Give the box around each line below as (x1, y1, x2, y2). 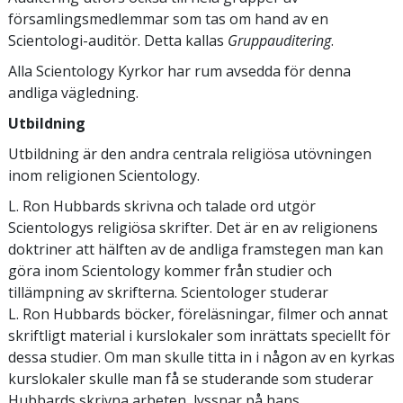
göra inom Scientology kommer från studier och (8, 260, 332, 281)
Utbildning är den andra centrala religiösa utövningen (8, 143, 372, 164)
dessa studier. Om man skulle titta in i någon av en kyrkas (8, 346, 395, 367)
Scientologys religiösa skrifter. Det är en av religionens (8, 217, 378, 237)
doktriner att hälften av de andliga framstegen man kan (8, 238, 383, 259)
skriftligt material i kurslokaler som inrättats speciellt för (8, 325, 390, 345)
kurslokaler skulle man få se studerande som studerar (8, 368, 373, 389)
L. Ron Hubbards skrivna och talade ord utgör (8, 195, 316, 216)
